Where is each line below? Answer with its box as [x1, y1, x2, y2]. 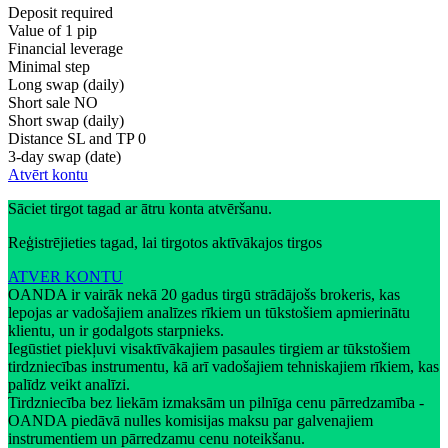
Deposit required [8, 4, 113, 22]
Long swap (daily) [8, 76, 124, 94]
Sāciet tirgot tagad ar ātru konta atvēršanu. [8, 200, 272, 218]
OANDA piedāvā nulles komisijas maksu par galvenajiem [8, 412, 373, 430]
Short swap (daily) [8, 112, 124, 130]
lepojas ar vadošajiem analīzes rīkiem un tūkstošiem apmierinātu [8, 304, 410, 322]
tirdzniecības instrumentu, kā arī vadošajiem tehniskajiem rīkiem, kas [8, 358, 439, 376]
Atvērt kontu [8, 166, 88, 184]
